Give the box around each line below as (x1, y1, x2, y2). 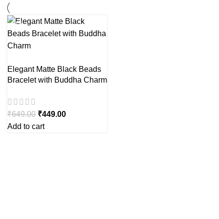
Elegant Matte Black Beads (7, 65, 101, 73)
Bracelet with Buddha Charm (7, 76, 107, 84)
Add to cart (7, 122, 44, 131)
